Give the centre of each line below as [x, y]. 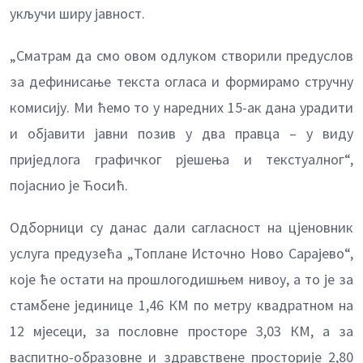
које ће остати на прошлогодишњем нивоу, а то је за [181, 280]
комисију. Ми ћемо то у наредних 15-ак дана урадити [181, 108]
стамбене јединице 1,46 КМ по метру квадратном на [181, 305]
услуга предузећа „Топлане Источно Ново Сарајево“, [181, 254]
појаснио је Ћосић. [69, 186]
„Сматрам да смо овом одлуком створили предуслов [181, 56]
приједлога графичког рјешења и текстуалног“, [181, 160]
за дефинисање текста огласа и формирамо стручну [181, 82]
